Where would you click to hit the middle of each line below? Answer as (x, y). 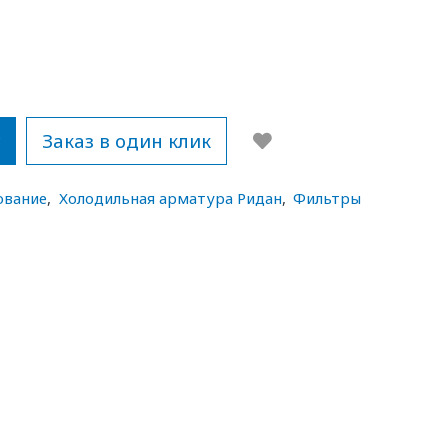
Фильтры (327, 198)
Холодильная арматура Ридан (170, 198)
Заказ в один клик (127, 140)
